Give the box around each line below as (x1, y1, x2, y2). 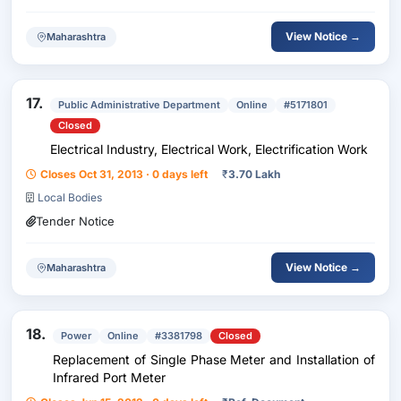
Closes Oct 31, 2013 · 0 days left (40, 167, 208, 181)
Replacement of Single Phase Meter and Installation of (53, 352, 375, 367)
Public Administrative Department (58, 98, 220, 111)
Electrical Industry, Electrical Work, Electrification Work (50, 141, 368, 157)
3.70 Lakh (228, 167, 280, 181)
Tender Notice (36, 214, 115, 228)
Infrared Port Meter (53, 370, 166, 385)
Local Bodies (38, 191, 102, 204)
